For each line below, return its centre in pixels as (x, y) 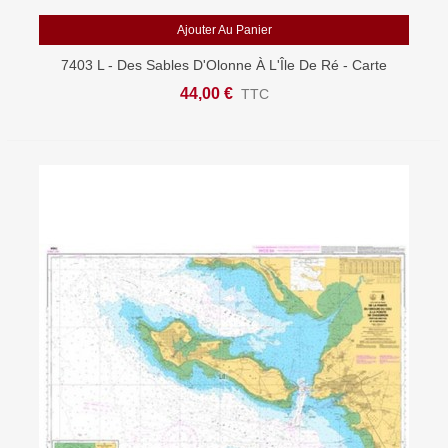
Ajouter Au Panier (224, 30)
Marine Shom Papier (224, 86)
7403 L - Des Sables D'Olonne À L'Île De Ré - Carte (224, 65)
